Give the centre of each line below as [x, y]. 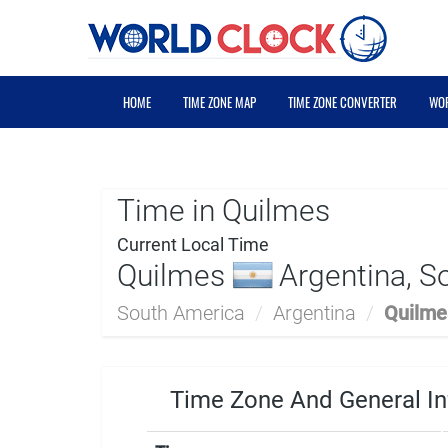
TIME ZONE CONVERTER [342, 102]
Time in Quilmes [223, 210]
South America [181, 313]
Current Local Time [193, 244]
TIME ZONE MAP [219, 102]
